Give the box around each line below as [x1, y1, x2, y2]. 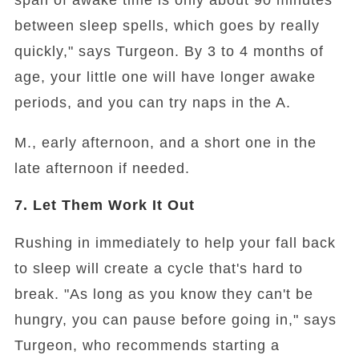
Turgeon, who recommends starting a [14, 337, 280, 354]
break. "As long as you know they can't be [14, 286, 313, 303]
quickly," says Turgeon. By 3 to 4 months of [14, 43, 324, 60]
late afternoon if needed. [14, 160, 190, 177]
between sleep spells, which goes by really [14, 18, 320, 34]
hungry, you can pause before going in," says [14, 312, 337, 329]
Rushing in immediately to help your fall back [14, 235, 336, 252]
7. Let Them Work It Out [14, 197, 195, 214]
